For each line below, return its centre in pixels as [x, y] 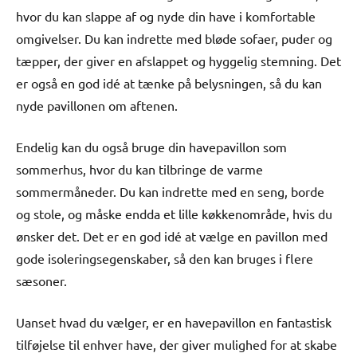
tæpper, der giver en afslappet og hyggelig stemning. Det [178, 60]
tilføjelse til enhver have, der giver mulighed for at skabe [177, 344]
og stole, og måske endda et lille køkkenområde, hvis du [174, 213]
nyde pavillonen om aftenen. [97, 105]
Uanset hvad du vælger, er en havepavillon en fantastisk [174, 322]
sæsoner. [41, 280]
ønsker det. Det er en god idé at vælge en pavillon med [172, 235]
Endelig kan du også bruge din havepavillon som [151, 146]
